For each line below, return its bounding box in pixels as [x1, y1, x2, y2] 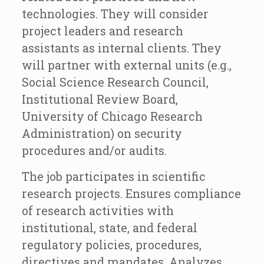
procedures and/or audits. [21, 143, 167, 158]
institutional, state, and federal [21, 220, 197, 235]
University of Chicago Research [21, 109, 203, 124]
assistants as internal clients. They [21, 41, 222, 55]
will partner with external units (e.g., [21, 58, 232, 72]
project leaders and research [21, 24, 183, 38]
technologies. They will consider [21, 6, 209, 21]
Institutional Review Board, [21, 92, 178, 107]
